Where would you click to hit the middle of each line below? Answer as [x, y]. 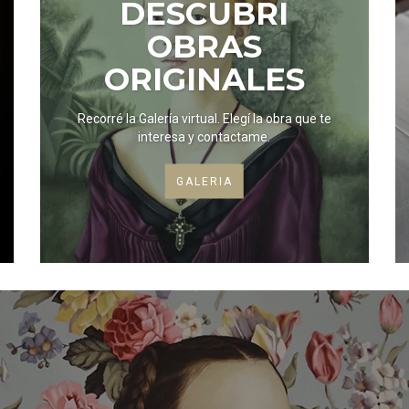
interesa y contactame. [204, 136]
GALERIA [204, 181]
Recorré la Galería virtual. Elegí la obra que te [150, 118]
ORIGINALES [204, 79]
